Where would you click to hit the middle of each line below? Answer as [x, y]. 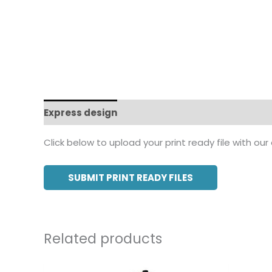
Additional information [184, 112]
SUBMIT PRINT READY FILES [131, 178]
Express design [80, 112]
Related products [103, 239]
